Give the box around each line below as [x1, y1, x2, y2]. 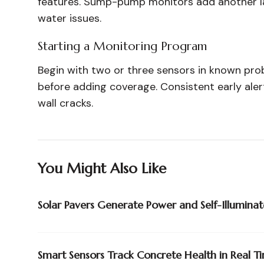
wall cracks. [38, 96, 93, 110]
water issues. [38, 11, 101, 25]
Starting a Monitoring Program [38, 39, 207, 54]
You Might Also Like [38, 160, 166, 177]
